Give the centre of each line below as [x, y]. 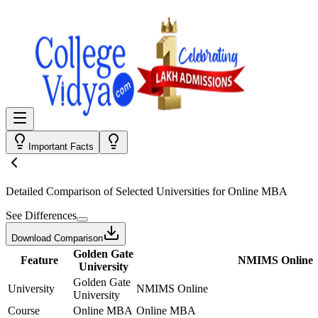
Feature [39, 260]
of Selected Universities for [164, 191]
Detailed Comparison [53, 191]
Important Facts [61, 147]
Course [24, 311]
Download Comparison [57, 238]
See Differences [41, 215]
